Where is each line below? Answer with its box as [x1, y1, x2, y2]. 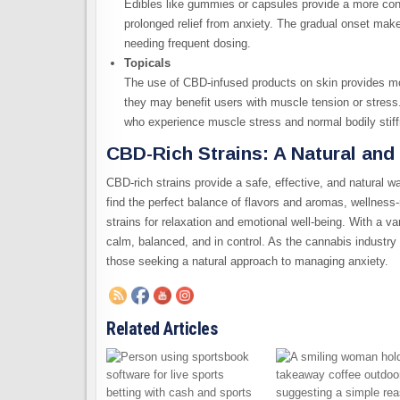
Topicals [124, 55, 171, 70]
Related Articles [106, 318, 217, 340]
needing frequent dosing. [124, 36, 251, 50]
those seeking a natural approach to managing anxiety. [106, 254, 388, 269]
